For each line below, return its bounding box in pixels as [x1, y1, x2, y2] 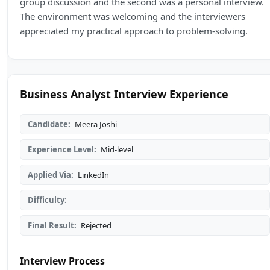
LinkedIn [76, 169, 109, 181]
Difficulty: [28, 195, 67, 206]
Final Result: [28, 220, 77, 231]
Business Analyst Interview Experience [20, 87, 228, 102]
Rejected [79, 220, 111, 231]
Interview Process [20, 254, 105, 268]
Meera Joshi [73, 119, 117, 130]
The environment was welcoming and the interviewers [20, 10, 245, 23]
